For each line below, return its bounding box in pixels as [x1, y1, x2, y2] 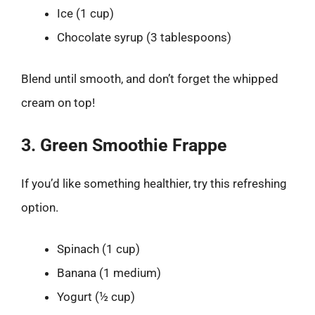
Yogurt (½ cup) [57, 290, 135, 304]
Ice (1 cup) [57, 6, 114, 20]
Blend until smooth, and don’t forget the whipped [21, 72, 278, 86]
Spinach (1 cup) [57, 242, 140, 256]
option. [21, 200, 58, 214]
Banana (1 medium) [57, 266, 161, 280]
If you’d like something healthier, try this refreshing [21, 176, 287, 191]
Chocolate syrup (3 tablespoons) [57, 30, 231, 44]
